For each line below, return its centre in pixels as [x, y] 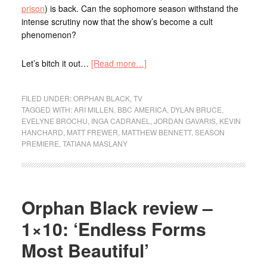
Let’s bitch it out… [56, 63]
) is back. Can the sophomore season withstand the [141, 9]
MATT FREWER [92, 132]
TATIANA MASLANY [95, 144]
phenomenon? [49, 35]
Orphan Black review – [117, 207]
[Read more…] [119, 63]
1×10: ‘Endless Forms [114, 229]
